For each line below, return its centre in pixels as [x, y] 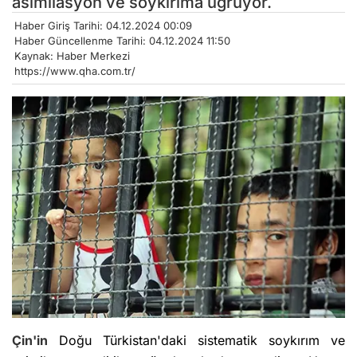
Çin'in [30, 341]
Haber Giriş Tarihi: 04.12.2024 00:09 [103, 25]
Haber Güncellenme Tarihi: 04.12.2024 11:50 [122, 40]
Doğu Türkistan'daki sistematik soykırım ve [196, 341]
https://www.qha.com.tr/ [75, 71]
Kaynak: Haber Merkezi [72, 55]
